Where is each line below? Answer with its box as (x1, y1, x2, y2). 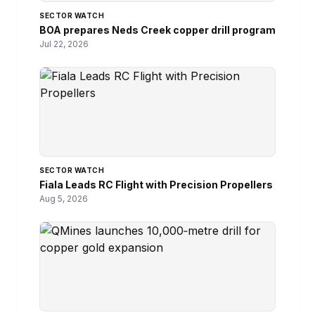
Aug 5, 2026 (39, 193, 88, 205)
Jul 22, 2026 (39, 39, 89, 50)
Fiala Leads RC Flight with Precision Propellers (39, 179, 273, 191)
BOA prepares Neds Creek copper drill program (39, 24, 276, 37)
